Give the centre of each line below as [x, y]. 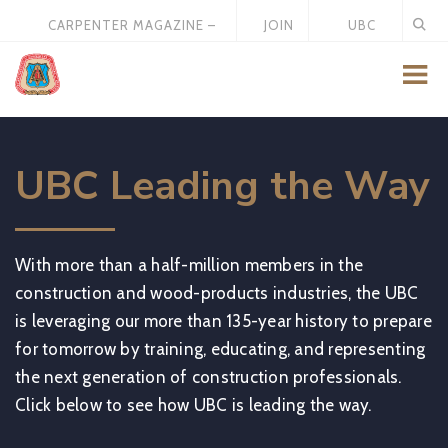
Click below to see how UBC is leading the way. [193, 405]
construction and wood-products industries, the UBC [217, 293]
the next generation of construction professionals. [208, 377]
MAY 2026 [132, 53]
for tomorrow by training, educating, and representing [220, 349]
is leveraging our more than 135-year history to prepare [223, 321]
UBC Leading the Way [222, 186]
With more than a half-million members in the [189, 265]
